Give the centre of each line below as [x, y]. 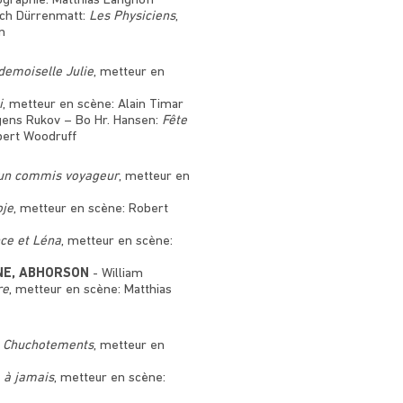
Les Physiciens [132, 16]
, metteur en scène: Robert [90, 209]
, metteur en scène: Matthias [90, 290]
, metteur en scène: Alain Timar [93, 104]
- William [116, 273]
